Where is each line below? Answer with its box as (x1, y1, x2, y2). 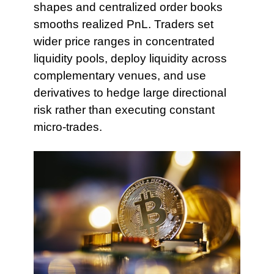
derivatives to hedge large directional (33, 86, 226, 99)
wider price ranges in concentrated (33, 34, 215, 48)
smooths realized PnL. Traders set (33, 17, 213, 31)
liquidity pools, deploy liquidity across (33, 51, 227, 65)
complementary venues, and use (33, 68, 206, 82)
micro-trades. (33, 120, 102, 133)
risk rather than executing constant (33, 103, 215, 116)
